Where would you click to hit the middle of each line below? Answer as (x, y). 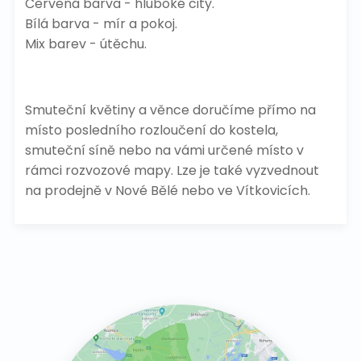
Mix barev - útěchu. (85, 44)
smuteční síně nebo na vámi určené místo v (164, 151)
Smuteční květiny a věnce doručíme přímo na (170, 110)
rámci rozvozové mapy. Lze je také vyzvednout (172, 171)
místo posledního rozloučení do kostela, (151, 131)
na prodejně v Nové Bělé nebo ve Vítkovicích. (167, 191)
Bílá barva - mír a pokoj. (101, 24)
